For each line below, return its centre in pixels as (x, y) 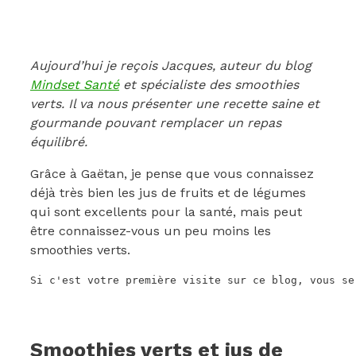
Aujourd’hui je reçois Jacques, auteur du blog (171, 65)
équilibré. (59, 141)
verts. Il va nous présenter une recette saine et (175, 103)
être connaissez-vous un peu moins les (151, 230)
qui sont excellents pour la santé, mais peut (166, 211)
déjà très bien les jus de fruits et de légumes (168, 192)
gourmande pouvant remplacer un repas (156, 122)
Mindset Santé (75, 84)
